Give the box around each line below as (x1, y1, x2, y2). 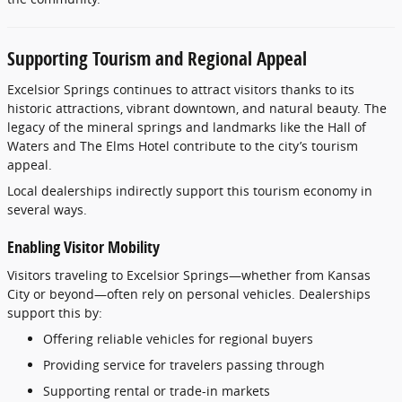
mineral (87, 118, 137, 135)
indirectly (116, 181, 176, 199)
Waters (7, 136, 53, 154)
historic (7, 99, 56, 117)
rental (114, 382, 153, 399)
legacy (7, 118, 48, 135)
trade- (170, 382, 206, 399)
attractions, (56, 99, 127, 117)
